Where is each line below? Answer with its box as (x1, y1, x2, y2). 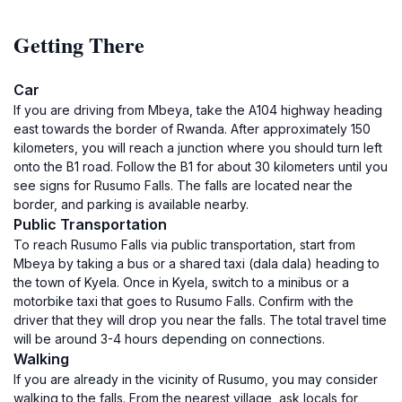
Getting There (13, 29, 144, 60)
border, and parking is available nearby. (13, 197, 249, 212)
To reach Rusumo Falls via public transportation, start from (13, 237, 355, 252)
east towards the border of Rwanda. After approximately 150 (13, 121, 371, 136)
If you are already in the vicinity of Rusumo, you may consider (13, 371, 378, 387)
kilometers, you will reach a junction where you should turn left (13, 140, 382, 155)
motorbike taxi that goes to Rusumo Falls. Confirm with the (13, 293, 354, 309)
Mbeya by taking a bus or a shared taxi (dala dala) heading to (13, 256, 380, 271)
